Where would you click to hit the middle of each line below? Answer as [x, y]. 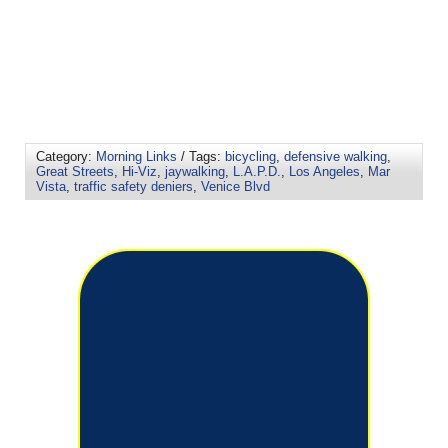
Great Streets [75, 172]
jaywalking [195, 172]
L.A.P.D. [257, 172]
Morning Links [136, 157]
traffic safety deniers [133, 187]
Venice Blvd [235, 187]
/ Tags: [201, 157]
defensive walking [335, 157]
